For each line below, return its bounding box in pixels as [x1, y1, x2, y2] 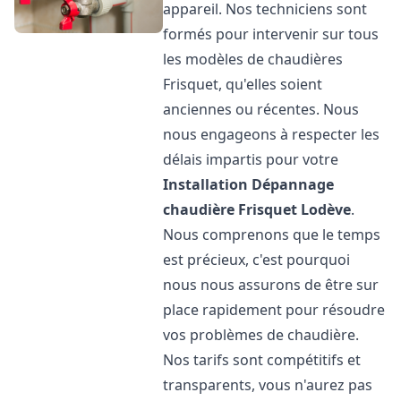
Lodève [301, 200, 352, 219]
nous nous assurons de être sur [163, 275, 380, 294]
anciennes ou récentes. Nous [163, 99, 360, 119]
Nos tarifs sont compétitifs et [163, 350, 362, 370]
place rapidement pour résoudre [163, 300, 386, 320]
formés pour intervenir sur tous [163, 24, 380, 44]
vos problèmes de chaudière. [163, 325, 360, 345]
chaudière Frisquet [163, 200, 298, 219]
